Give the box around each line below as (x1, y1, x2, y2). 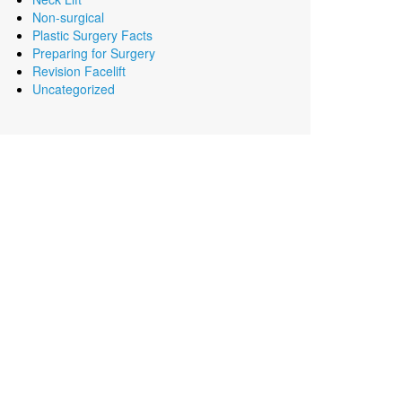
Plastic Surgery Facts (32, 26, 153, 44)
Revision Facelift (32, 62, 126, 80)
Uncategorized (32, 80, 115, 98)
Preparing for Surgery (32, 44, 155, 62)
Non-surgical (32, 8, 104, 26)
